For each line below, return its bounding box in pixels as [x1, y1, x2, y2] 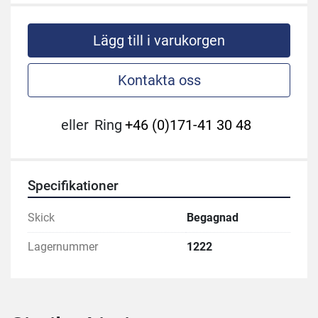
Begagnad [187, 211, 238, 225]
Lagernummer [28, 240, 98, 254]
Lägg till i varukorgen [93, 32, 225, 50]
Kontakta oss [117, 72, 201, 89]
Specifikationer [28, 178, 119, 194]
